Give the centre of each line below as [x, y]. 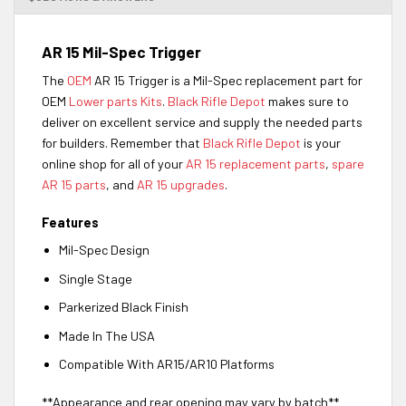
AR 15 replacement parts [256, 163]
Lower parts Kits [116, 101]
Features [70, 222]
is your [321, 142]
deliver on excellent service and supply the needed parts [202, 121]
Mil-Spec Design [104, 249]
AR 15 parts [74, 184]
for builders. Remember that [122, 142]
